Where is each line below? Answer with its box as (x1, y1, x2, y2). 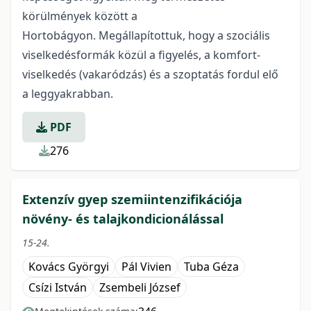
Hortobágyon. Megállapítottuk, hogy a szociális (22, 28, 270, 43)
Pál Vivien (121, 259, 171, 274)
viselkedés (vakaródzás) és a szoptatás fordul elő (22, 67, 278, 82)
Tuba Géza (184, 259, 239, 274)
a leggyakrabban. (22, 86, 116, 101)
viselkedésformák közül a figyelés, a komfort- (22, 47, 260, 62)
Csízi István (28, 280, 87, 295)
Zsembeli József (99, 280, 180, 295)
